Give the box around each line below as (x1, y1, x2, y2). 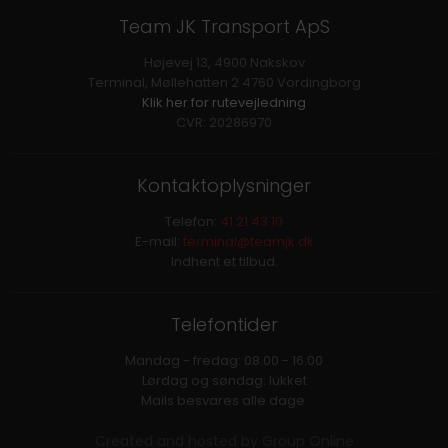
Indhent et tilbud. (170, 251, 278, 271)
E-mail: (134, 231, 183, 251)
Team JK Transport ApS (118, 13, 330, 39)
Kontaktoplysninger (137, 172, 311, 198)
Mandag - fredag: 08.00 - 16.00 (125, 350, 323, 370)
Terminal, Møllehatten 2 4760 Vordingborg (87, 72, 361, 92)
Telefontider (170, 311, 278, 337)
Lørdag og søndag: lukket (141, 370, 307, 390)
